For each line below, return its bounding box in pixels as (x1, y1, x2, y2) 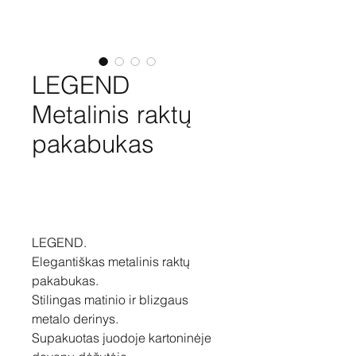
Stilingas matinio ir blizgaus (32, 292, 188, 308)
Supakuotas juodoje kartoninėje (32, 330, 211, 346)
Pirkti (59, 192, 84, 206)
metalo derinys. (32, 311, 118, 327)
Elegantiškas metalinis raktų (32, 253, 190, 269)
